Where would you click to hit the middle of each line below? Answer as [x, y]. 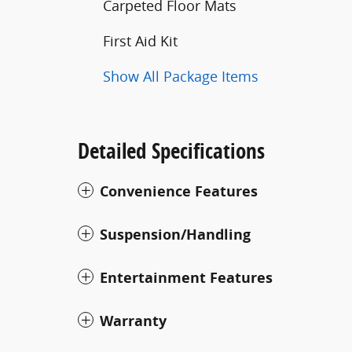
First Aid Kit [140, 40]
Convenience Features [179, 191]
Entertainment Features [186, 277]
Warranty [133, 321]
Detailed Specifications [171, 150]
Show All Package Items [181, 76]
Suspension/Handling [175, 234]
